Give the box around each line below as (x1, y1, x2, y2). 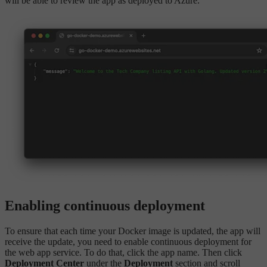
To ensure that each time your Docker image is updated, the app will (5, 226, 260, 237)
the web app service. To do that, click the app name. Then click (5, 247, 242, 258)
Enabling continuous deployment (5, 198, 205, 214)
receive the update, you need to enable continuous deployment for (5, 237, 252, 247)
